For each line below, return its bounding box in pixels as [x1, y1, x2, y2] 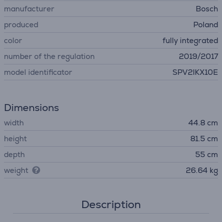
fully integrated [163, 36, 218, 45]
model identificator [4, 67, 72, 77]
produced [4, 20, 38, 29]
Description [81, 197, 141, 212]
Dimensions [4, 101, 59, 114]
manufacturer [4, 4, 55, 13]
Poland [193, 20, 218, 29]
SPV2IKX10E [172, 67, 218, 77]
